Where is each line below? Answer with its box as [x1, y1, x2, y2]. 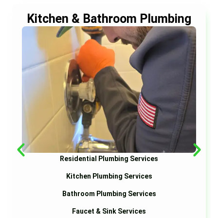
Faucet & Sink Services [72, 207, 146, 215]
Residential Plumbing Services [60, 155, 158, 163]
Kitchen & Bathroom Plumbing [27, 12, 191, 26]
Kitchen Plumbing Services [66, 172, 152, 180]
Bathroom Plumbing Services [62, 190, 156, 198]
